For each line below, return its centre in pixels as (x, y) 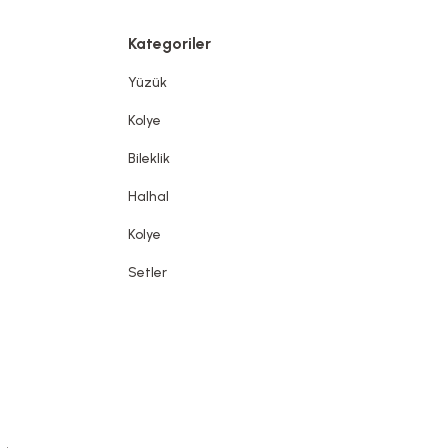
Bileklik (149, 158)
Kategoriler (169, 43)
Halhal (148, 196)
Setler (147, 272)
